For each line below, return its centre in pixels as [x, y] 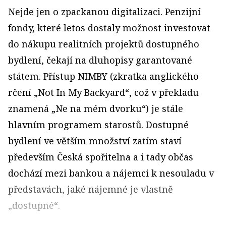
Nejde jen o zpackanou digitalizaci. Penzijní [104, 12]
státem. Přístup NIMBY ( [61, 76]
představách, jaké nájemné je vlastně [91, 189]
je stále [167, 108]
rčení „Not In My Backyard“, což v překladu [103, 92]
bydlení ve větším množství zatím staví [95, 141]
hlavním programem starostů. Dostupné [98, 125]
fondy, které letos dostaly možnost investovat [109, 28]
